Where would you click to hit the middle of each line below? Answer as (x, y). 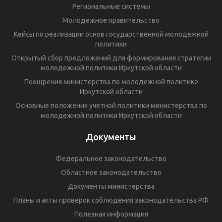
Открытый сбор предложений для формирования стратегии (111, 58)
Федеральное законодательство (111, 158)
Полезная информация (111, 214)
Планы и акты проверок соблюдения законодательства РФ (111, 200)
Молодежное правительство (111, 20)
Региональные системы (111, 6)
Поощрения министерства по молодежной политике (111, 82)
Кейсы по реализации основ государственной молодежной (111, 34)
